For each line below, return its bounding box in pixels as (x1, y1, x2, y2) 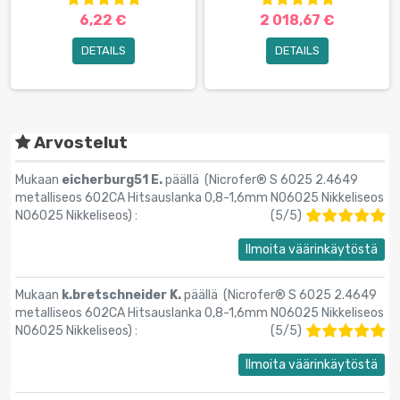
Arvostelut (30, 133, 128, 154)
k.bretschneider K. (62, 287, 184, 304)
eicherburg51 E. (62, 172, 165, 188)
